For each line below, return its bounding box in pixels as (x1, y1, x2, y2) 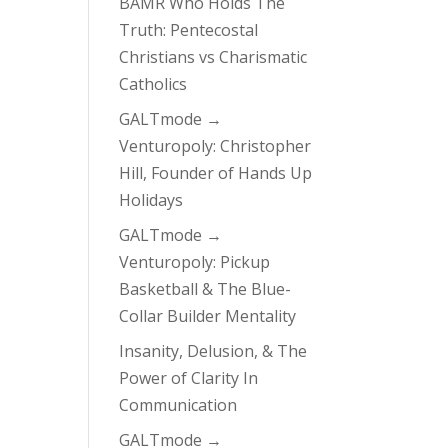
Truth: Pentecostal (119, 19, 259, 41)
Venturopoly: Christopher (119, 135, 312, 157)
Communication (119, 394, 238, 416)
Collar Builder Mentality (119, 305, 297, 327)
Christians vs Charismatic (119, 46, 308, 68)
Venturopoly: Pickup (119, 251, 271, 273)
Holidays (119, 189, 184, 211)
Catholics (119, 73, 188, 95)
